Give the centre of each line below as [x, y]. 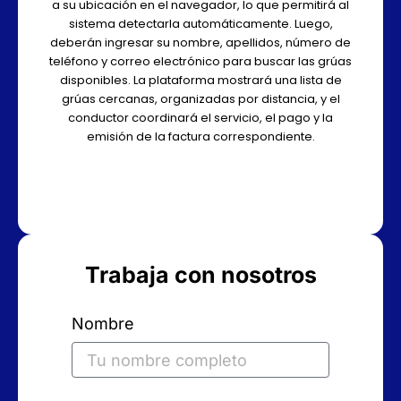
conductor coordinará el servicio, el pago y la [200, 118]
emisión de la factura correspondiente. [200, 137]
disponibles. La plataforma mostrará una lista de [200, 81]
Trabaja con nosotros [200, 275]
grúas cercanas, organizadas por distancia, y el [200, 99]
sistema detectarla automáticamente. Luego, [200, 24]
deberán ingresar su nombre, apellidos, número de [200, 43]
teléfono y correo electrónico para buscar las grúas [200, 62]
